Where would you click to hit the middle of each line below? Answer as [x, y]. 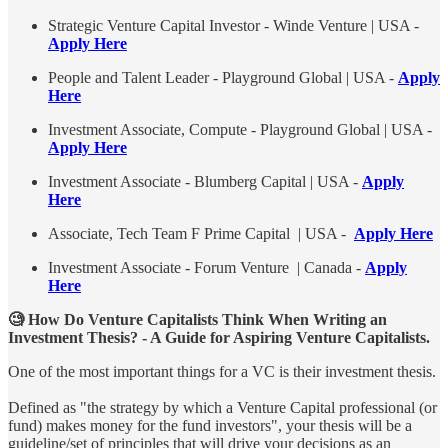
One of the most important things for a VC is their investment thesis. [222, 372]
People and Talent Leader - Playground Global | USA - [223, 78]
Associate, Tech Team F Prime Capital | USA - [201, 234]
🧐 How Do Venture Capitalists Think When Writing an [197, 320]
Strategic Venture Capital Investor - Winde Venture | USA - [233, 26]
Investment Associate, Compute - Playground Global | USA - [240, 130]
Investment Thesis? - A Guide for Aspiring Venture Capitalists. [219, 338]
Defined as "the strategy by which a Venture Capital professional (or [222, 408]
